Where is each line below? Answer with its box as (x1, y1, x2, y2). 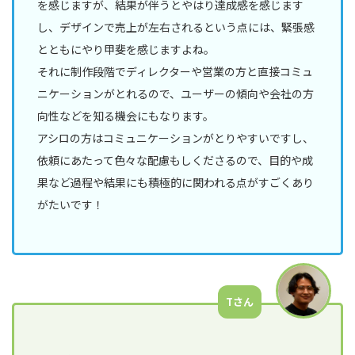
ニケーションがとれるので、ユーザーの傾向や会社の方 (37, 86, 315, 102)
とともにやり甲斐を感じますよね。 (37, 41, 216, 58)
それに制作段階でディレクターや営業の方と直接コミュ (37, 63, 314, 80)
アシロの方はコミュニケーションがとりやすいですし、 (37, 130, 315, 147)
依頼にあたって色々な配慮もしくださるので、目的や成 (37, 152, 314, 169)
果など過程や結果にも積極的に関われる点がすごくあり (37, 174, 315, 191)
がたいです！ (37, 197, 105, 213)
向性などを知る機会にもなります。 (37, 108, 215, 124)
